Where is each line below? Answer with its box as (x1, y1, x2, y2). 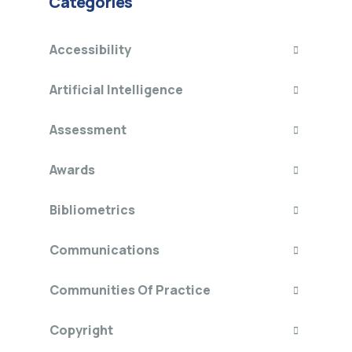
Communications (49, 241, 159, 258)
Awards (49, 161, 95, 178)
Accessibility (49, 41, 131, 58)
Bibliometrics (49, 201, 135, 218)
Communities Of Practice (49, 281, 211, 299)
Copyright (49, 321, 113, 339)
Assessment (49, 121, 126, 138)
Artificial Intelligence (49, 81, 183, 98)
